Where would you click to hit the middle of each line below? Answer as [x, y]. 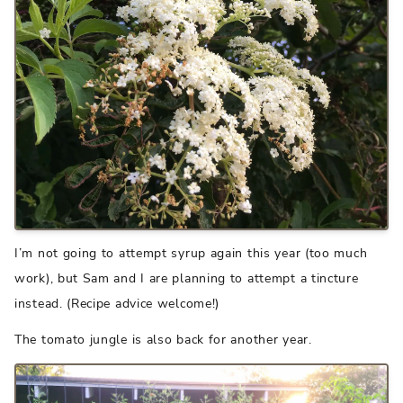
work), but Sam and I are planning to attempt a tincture [187, 278]
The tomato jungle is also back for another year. [163, 339]
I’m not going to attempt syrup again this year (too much [191, 253]
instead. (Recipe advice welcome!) [117, 303]
